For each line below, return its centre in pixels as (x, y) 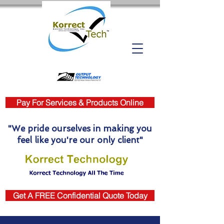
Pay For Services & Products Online (80, 102)
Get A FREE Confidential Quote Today (80, 195)
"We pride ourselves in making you (80, 128)
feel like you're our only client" (80, 140)
